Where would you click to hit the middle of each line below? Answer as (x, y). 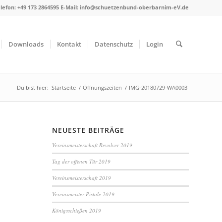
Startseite (64, 87)
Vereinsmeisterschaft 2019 (82, 178)
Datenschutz (113, 44)
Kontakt (69, 44)
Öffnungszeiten (102, 87)
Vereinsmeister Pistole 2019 (83, 194)
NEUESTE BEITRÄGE (88, 130)
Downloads (26, 44)
